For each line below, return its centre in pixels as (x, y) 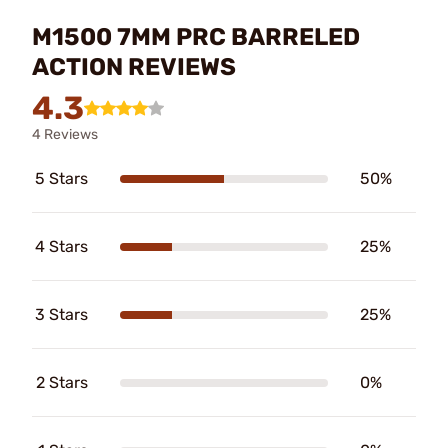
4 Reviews (65, 134)
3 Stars (61, 314)
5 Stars (61, 178)
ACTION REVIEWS (134, 67)
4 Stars (61, 246)
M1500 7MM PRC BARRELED (196, 37)
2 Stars (62, 382)
